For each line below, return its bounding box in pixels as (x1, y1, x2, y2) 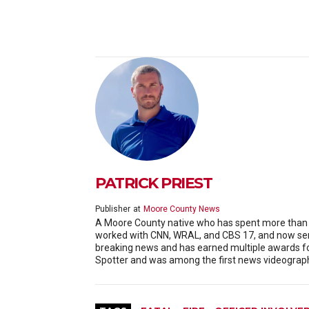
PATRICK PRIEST (95, 173, 212, 192)
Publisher (95, 203, 130, 214)
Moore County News (143, 203, 220, 214)
